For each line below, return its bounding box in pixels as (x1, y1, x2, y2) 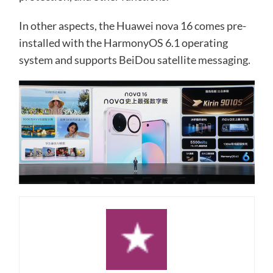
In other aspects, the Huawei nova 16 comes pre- (18, 18, 246, 32)
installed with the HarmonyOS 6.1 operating (18, 35, 228, 49)
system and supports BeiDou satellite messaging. (18, 52, 250, 66)
